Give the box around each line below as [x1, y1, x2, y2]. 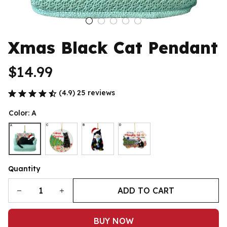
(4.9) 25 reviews [59, 88, 115, 97]
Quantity [8, 164, 40, 173]
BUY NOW [93, 215, 134, 226]
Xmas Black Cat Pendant [8, 37, 218, 58]
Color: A [9, 108, 36, 118]
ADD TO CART [118, 185, 174, 196]
